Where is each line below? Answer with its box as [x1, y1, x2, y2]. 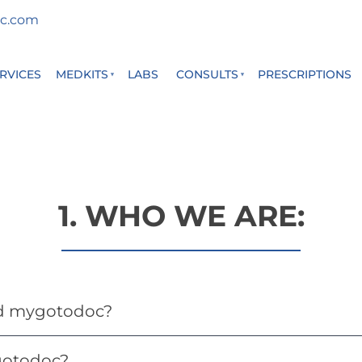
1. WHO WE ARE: [57, 198, 305, 234]
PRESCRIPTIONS [258, 67, 351, 82]
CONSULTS [176, 67, 238, 82]
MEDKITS [56, 67, 108, 82]
